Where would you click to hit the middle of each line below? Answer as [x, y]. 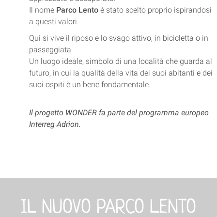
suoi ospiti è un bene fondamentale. [90, 84]
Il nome [43, 10]
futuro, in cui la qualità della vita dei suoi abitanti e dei [121, 73]
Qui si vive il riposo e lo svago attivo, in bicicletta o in [119, 38]
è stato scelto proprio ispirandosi [155, 10]
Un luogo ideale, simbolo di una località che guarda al [121, 61]
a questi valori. [54, 21]
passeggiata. [51, 49]
